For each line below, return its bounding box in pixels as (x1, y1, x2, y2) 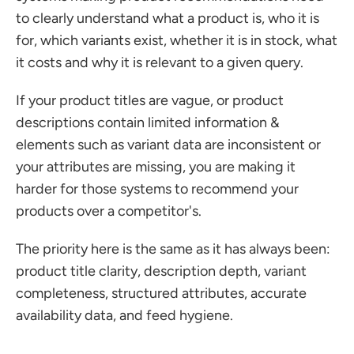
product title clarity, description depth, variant (16, 262, 307, 280)
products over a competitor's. (16, 202, 205, 220)
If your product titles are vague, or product (16, 92, 284, 109)
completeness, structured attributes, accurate (16, 284, 307, 302)
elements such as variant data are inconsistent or (16, 136, 321, 153)
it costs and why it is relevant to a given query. (16, 54, 303, 71)
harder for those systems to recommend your (16, 180, 299, 198)
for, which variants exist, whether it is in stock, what (16, 32, 337, 49)
